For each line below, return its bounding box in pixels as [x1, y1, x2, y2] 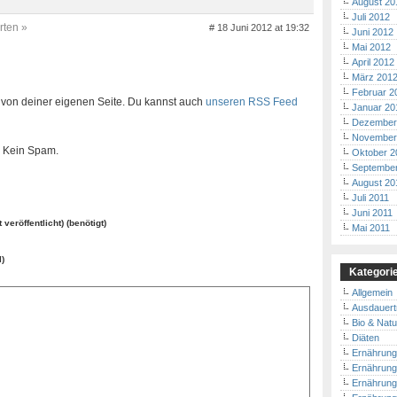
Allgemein [352, 287, 393, 298]
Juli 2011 [352, 192, 389, 203]
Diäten [352, 332, 379, 343]
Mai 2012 [352, 42, 391, 52]
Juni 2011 [352, 207, 393, 218]
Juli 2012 [352, 12, 390, 22]
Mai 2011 [352, 222, 390, 233]
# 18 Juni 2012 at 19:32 [209, 22, 309, 33]
